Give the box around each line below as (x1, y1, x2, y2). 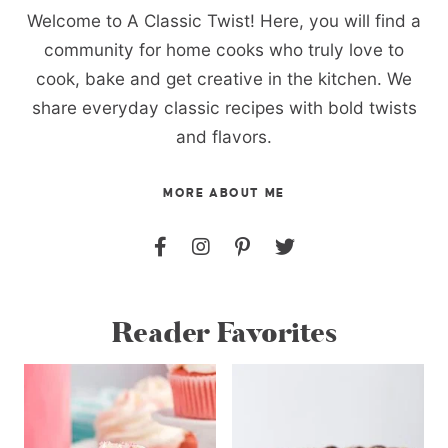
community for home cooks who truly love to (44, 38, 404, 60)
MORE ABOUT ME (163, 186, 285, 200)
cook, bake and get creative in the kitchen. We (36, 67, 412, 89)
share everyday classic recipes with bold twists (31, 96, 417, 118)
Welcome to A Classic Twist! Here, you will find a (27, 9, 421, 31)
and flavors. (176, 125, 272, 147)
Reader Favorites (111, 314, 337, 353)
